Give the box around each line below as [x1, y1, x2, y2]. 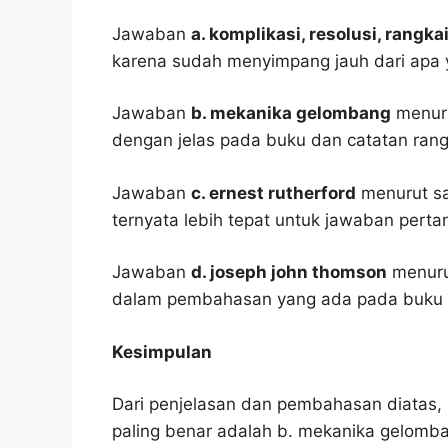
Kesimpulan [112, 341, 212, 362]
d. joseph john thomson [191, 262, 387, 283]
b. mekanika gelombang [191, 103, 391, 124]
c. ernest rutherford [191, 182, 356, 203]
